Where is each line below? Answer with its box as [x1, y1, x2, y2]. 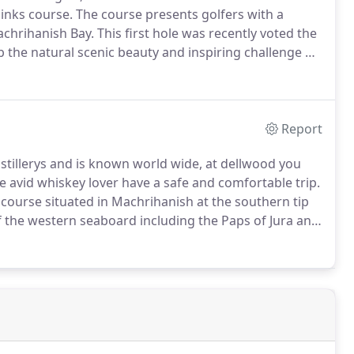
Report [281, 120, 323, 137]
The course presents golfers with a [73, 6, 284, 23]
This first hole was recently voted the [94, 24, 317, 42]
